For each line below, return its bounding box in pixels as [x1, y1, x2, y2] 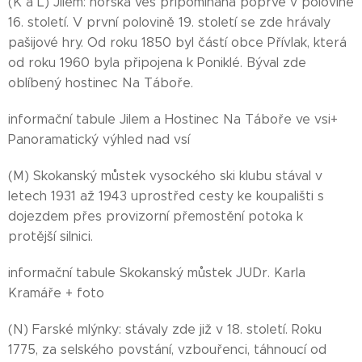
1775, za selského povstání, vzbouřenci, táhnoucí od [8, 342, 326, 357]
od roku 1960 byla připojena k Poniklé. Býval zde [8, 55, 306, 70]
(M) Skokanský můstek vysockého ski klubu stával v [8, 168, 322, 183]
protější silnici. [8, 229, 93, 244]
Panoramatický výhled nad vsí [8, 132, 190, 147]
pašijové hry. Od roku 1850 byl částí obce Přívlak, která [8, 35, 347, 50]
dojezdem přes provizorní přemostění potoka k [8, 208, 303, 224]
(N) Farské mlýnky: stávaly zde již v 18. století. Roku [8, 322, 322, 337]
